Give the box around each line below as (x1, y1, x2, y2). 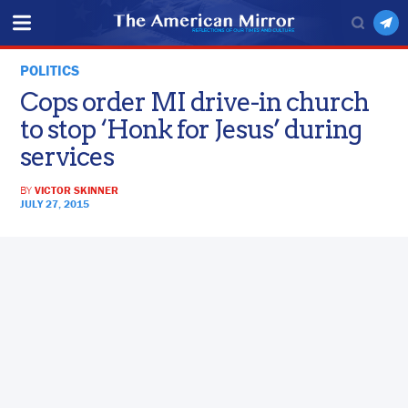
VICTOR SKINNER (35, 183, 119, 198)
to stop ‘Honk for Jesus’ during (20, 114, 362, 146)
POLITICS (20, 61, 80, 80)
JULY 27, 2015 (20, 197, 90, 211)
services (20, 141, 115, 173)
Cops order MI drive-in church (20, 87, 370, 118)
